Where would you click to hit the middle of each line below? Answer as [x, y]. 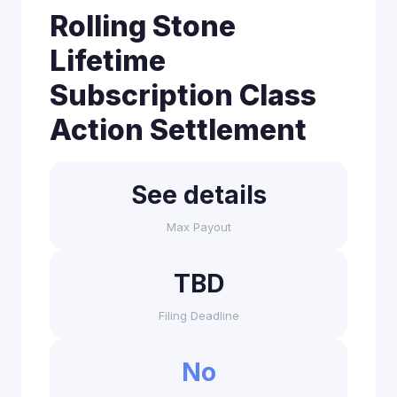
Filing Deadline [198, 315]
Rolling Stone [143, 26]
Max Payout [198, 227]
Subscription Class [183, 95]
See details [198, 195]
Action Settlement [178, 130]
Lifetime [108, 61]
